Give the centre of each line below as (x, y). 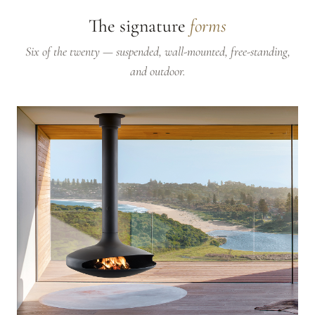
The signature (139, 26)
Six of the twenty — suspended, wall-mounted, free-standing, (157, 52)
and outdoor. (157, 71)
